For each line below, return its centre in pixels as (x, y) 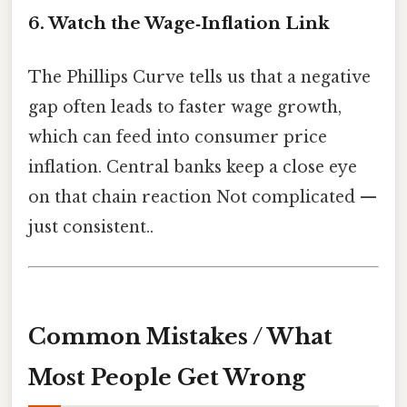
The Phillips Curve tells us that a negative (199, 77)
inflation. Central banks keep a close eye (193, 167)
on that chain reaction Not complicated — (203, 197)
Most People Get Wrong (167, 377)
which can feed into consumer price (178, 137)
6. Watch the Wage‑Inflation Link (179, 23)
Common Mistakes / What (180, 336)
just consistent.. (91, 227)
